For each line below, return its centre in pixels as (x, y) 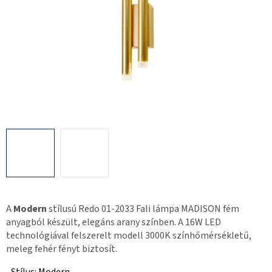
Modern (30, 209)
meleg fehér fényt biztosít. (62, 249)
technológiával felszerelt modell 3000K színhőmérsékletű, (129, 236)
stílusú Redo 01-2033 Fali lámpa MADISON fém (143, 209)
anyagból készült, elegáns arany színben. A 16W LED (114, 223)
